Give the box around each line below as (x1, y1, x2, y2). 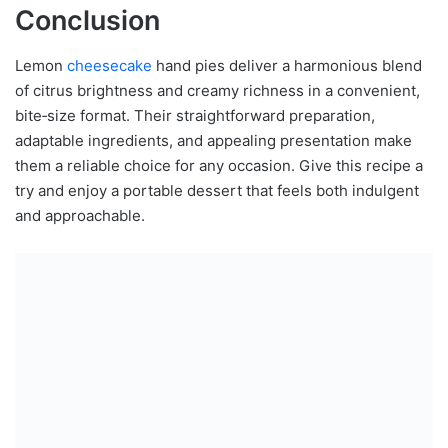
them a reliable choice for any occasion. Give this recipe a (15, 155, 423, 175)
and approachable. (15, 205, 145, 225)
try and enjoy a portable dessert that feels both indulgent (15, 180, 419, 200)
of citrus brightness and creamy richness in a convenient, (15, 80, 420, 100)
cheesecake (67, 55, 152, 75)
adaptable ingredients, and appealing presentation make (15, 130, 412, 150)
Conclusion (15, 4, 160, 37)
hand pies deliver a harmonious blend (152, 55, 422, 75)
